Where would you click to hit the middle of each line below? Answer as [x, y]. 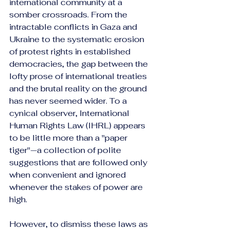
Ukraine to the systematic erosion [78, 39]
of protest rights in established [71, 52]
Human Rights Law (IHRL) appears [78, 126]
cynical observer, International [70, 113]
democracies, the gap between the [80, 64]
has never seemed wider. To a [69, 101]
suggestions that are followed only [79, 162]
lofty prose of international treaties [79, 76]
